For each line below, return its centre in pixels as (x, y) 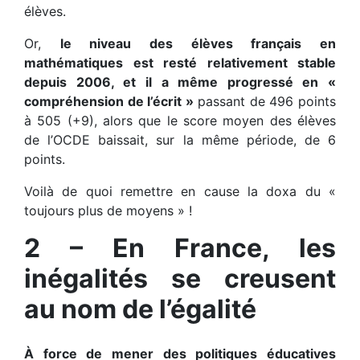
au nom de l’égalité (140, 309)
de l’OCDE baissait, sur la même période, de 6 (180, 140)
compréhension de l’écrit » (111, 102)
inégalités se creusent (180, 279)
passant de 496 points (267, 102)
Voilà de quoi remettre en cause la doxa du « (180, 192)
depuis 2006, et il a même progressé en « (180, 82)
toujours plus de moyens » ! (108, 211)
